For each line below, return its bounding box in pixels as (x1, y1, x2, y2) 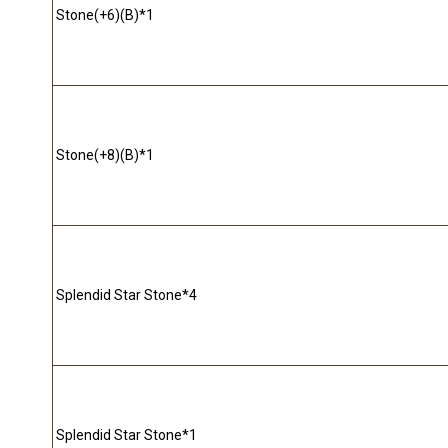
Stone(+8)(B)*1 (56, 147, 154, 164)
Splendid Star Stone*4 (56, 287, 197, 304)
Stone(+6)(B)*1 (56, 7, 154, 24)
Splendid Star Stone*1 (56, 427, 197, 444)
